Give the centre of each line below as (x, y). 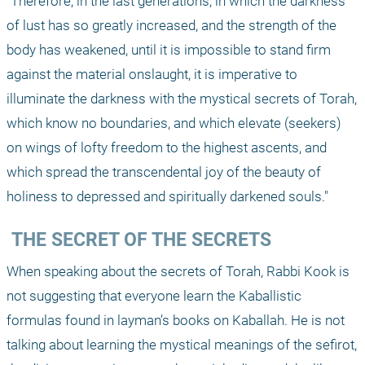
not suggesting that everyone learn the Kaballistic (154, 296)
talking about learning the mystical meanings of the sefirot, (182, 345)
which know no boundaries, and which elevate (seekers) (174, 123)
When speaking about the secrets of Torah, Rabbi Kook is (178, 272)
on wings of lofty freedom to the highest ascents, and (167, 148)
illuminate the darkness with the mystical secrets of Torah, (182, 99)
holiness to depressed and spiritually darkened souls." (167, 197)
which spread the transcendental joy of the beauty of (164, 172)
